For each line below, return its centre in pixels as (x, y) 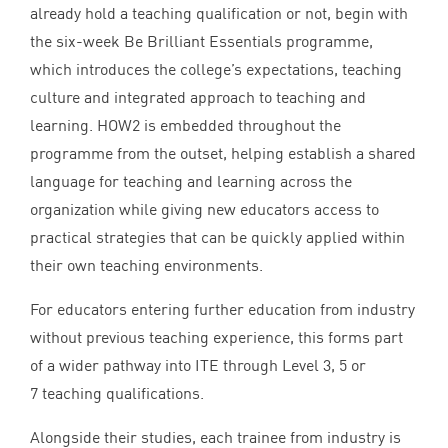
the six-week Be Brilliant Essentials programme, (201, 40)
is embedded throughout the (240, 124)
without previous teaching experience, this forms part (216, 336)
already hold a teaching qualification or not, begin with (219, 12)
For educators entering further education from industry (222, 308)
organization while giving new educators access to (204, 208)
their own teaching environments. (146, 264)
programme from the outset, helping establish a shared (223, 152)
